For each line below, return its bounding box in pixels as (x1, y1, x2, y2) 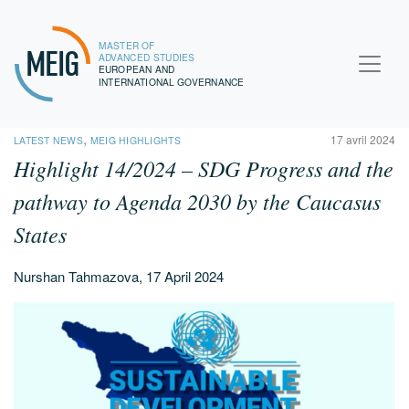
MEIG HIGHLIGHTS (89, 133, 181, 147)
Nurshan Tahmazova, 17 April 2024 (14, 267, 224, 286)
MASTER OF (98, 37, 159, 52)
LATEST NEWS (14, 133, 83, 147)
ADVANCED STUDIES (98, 50, 195, 65)
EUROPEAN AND (98, 62, 178, 77)
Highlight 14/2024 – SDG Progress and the (14, 153, 393, 183)
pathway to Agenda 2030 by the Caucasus (14, 186, 381, 215)
